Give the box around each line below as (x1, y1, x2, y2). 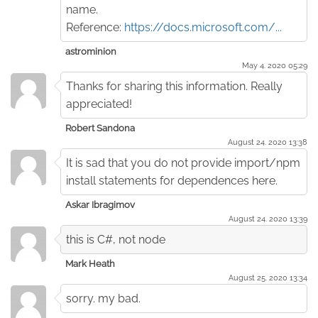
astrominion (65, 45, 116, 57)
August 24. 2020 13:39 (229, 213, 307, 224)
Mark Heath (65, 258, 115, 269)
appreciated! (66, 97, 132, 111)
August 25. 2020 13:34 (229, 272, 307, 283)
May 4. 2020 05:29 (242, 60, 307, 70)
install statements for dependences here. (66, 173, 278, 187)
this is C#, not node (66, 232, 165, 246)
